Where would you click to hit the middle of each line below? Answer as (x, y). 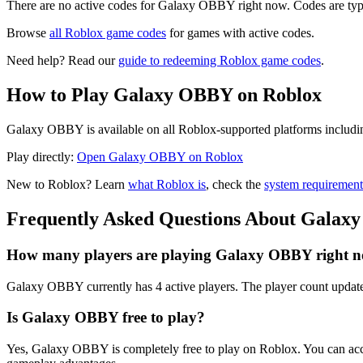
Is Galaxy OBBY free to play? (106, 318)
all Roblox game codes (108, 33)
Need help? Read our (62, 61)
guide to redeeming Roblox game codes (220, 61)
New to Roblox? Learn (67, 185)
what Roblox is (167, 185)
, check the (235, 185)
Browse (28, 33)
